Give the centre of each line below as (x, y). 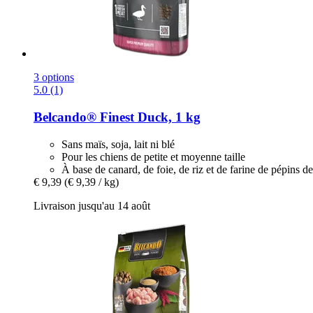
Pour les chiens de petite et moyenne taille (153, 156)
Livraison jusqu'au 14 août (92, 205)
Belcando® (65, 117)
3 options (54, 78)
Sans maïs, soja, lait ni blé (118, 144)
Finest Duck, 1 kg (148, 117)
